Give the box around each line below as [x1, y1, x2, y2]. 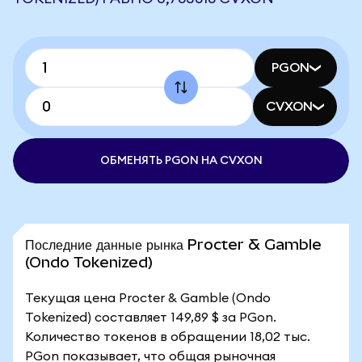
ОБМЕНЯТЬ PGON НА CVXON [99, 155, 263, 166]
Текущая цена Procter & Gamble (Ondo [25, 292, 271, 305]
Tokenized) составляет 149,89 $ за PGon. [25, 311, 276, 324]
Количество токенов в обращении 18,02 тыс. [25, 330, 310, 343]
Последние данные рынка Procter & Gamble [25, 236, 322, 253]
